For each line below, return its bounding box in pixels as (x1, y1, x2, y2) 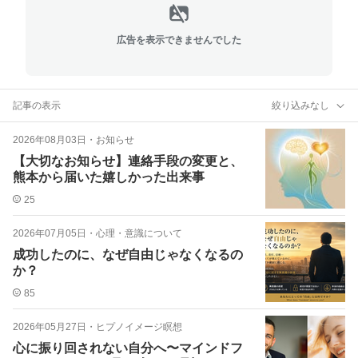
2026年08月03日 (13, 134, 86, 145)
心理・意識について (96, 228, 182, 239)
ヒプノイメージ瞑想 (96, 321, 182, 332)
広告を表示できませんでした (117, 34, 241, 46)
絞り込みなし (272, 99, 329, 111)
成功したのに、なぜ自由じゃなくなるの (13, 248, 243, 261)
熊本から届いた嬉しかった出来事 (13, 170, 205, 184)
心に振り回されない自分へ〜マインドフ (13, 341, 243, 355)
